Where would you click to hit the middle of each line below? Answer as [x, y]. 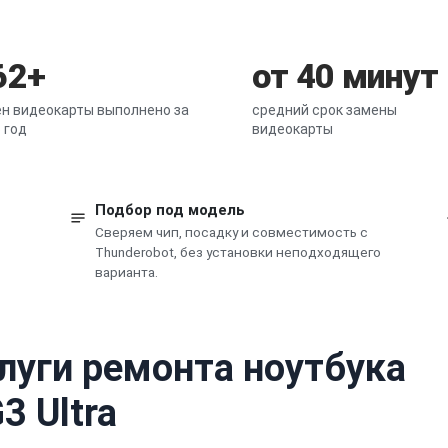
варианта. [126, 271]
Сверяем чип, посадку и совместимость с [231, 231]
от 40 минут [345, 75]
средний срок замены [324, 109]
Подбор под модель [169, 209]
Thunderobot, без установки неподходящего [237, 251]
